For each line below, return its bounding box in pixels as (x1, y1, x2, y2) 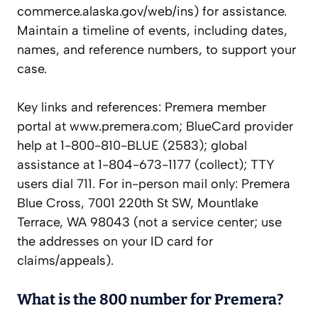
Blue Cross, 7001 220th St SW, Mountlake (17, 195, 258, 212)
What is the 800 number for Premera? (17, 290, 283, 309)
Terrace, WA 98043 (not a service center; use (17, 214, 282, 231)
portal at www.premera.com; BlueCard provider (17, 119, 293, 135)
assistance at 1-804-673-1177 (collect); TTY (17, 157, 275, 173)
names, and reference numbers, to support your (17, 42, 296, 58)
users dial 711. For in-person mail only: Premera (17, 176, 290, 192)
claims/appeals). (17, 253, 114, 269)
